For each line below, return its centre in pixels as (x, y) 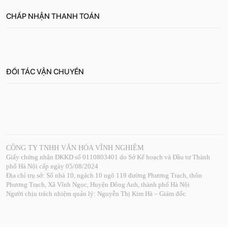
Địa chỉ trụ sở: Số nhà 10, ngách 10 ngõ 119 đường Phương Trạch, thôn (104, 175)
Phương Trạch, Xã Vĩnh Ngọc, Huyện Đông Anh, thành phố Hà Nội (98, 184)
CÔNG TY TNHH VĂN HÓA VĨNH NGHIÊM (75, 148)
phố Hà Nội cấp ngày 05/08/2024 (52, 166)
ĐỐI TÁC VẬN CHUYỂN (45, 72)
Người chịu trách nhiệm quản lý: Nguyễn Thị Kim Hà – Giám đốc (96, 193)
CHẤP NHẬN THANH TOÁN (53, 16)
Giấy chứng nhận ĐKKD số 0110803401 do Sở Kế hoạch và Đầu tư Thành (108, 157)
